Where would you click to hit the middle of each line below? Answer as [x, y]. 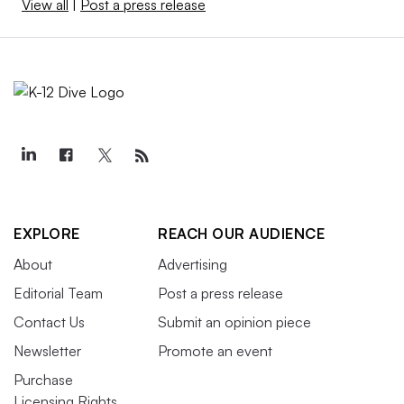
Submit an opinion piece [234, 321]
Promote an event [215, 350]
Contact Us [49, 321]
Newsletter [47, 350]
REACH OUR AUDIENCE [241, 233]
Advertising [193, 264]
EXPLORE [47, 233]
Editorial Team [58, 293]
